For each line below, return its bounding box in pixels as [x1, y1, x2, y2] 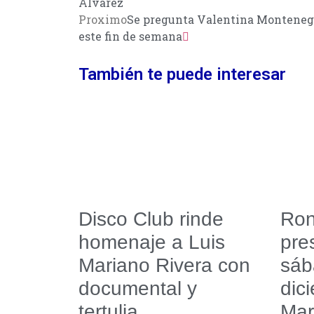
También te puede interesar [78, 64, 286, 84]
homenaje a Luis [78, 231, 225, 254]
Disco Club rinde [78, 208, 224, 231]
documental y [78, 278, 197, 300]
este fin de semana [78, 28, 182, 43]
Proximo [78, 11, 127, 27]
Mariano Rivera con [78, 254, 250, 277]
